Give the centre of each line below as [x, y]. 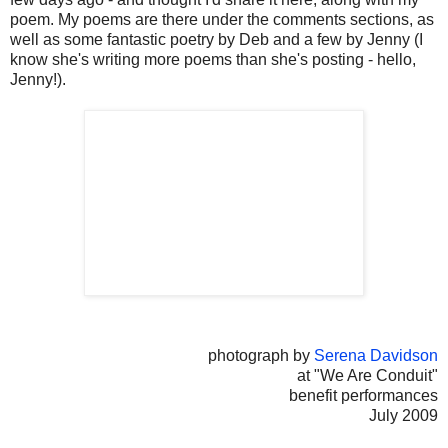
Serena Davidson [376, 356]
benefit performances [363, 396]
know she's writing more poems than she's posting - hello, [213, 60]
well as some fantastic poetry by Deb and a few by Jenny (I [216, 40]
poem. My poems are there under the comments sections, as [222, 20]
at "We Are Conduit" [367, 376]
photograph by [261, 356]
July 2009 [403, 416]
